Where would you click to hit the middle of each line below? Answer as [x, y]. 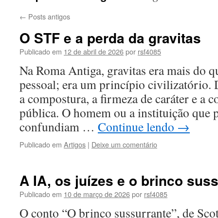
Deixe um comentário [124, 144]
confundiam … [59, 127]
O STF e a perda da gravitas [110, 38]
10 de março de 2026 [97, 194]
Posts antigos [48, 16]
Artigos [75, 144]
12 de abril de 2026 [94, 51]
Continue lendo [137, 127]
